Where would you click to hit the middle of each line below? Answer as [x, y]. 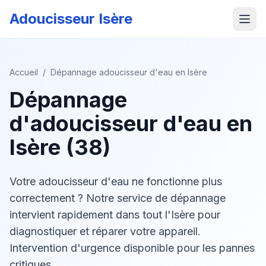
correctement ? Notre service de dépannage [118, 198]
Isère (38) [60, 147]
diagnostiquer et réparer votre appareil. [105, 231]
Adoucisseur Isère [71, 19]
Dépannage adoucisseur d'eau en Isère [129, 72]
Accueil [24, 72]
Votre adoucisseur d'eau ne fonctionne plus [116, 181]
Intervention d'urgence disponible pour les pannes [132, 248]
